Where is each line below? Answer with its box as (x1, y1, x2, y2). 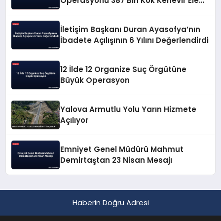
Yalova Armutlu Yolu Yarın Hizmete (60, 104, 197, 115)
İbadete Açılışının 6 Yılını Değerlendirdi (60, 35, 209, 46)
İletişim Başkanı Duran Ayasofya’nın (60, 24, 201, 35)
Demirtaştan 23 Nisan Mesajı (60, 155, 173, 166)
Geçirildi (60, 6, 93, 17)
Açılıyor (60, 115, 89, 126)
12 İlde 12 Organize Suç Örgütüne (60, 64, 187, 75)
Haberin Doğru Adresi (72, 197, 149, 208)
